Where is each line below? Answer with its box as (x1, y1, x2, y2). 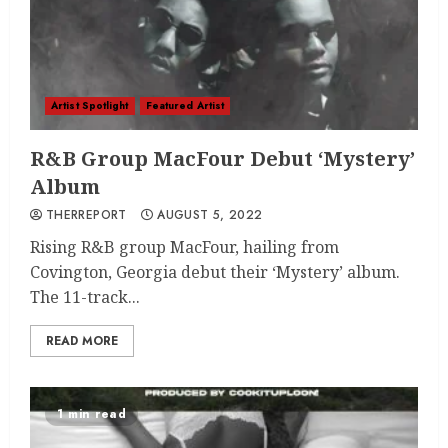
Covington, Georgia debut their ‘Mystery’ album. (30, 261, 400, 283)
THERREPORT (46, 206, 127, 224)
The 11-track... (30, 286, 140, 308)
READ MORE (46, 332, 118, 350)
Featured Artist (145, 98, 225, 113)
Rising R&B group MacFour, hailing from (30, 236, 339, 258)
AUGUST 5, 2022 (157, 206, 263, 224)
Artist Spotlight (51, 98, 129, 113)
